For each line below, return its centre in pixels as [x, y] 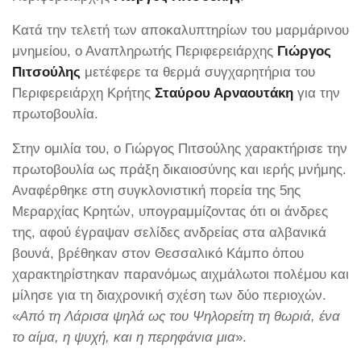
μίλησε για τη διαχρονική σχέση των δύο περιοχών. [169, 295]
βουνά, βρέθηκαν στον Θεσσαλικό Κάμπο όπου [158, 253]
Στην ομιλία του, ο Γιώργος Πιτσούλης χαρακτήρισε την [180, 149]
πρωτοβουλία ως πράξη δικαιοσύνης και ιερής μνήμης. [179, 170]
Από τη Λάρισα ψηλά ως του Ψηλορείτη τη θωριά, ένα [180, 316]
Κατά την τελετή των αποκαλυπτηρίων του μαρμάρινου [180, 30]
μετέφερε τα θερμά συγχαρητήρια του [198, 72]
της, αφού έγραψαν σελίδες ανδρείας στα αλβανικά [169, 232]
